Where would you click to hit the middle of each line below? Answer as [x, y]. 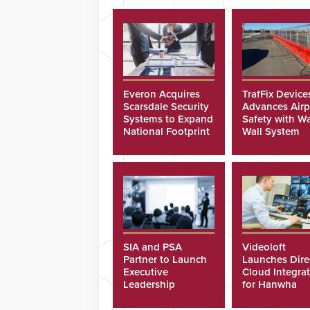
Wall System [271, 131]
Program [143, 297]
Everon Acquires [162, 94]
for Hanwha [269, 284]
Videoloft [264, 247]
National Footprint [166, 131]
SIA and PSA [153, 247]
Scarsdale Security [166, 106]
